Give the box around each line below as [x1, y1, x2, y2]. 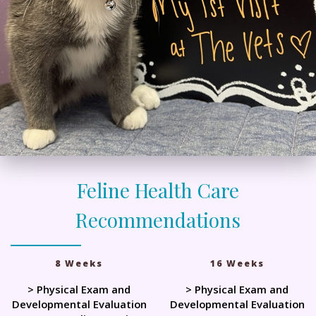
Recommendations [75, 206, 241, 233]
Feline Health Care [77, 176, 239, 203]
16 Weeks [209, 257, 265, 269]
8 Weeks [55, 257, 103, 269]
